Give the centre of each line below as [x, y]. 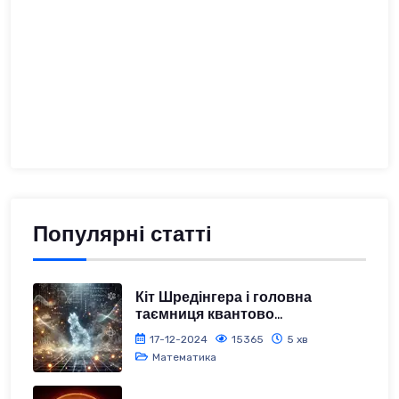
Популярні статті [122, 235]
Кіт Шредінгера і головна [224, 297]
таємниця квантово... [209, 314]
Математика [184, 357]
